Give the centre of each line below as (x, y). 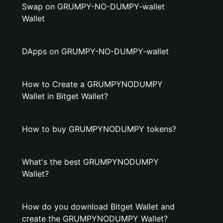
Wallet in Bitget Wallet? (65, 96)
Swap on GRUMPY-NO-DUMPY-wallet (93, 6)
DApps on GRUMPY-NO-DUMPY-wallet (95, 51)
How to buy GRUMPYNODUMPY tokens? (99, 129)
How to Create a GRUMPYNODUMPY (92, 84)
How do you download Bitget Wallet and (98, 207)
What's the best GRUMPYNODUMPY (90, 162)
